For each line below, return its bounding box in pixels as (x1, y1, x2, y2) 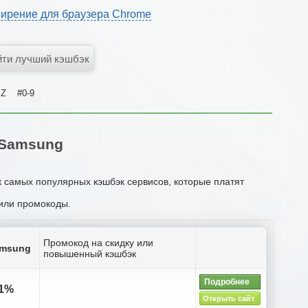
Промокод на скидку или (43, 236, 153, 248)
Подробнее (204, 276, 250, 287)
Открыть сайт (202, 294, 254, 302)
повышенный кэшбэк (43, 247, 136, 259)
